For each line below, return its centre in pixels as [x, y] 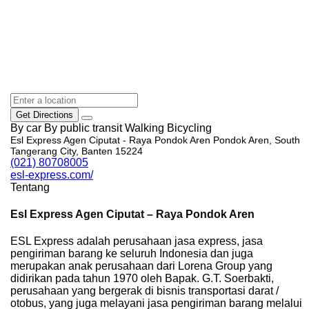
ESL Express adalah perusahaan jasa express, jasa [137, 241]
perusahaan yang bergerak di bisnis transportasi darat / [144, 291]
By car [26, 128]
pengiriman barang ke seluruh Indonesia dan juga [132, 254]
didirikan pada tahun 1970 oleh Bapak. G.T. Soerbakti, [142, 279]
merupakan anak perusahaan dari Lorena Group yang [141, 266]
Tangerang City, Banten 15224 [77, 151]
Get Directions [44, 114]
